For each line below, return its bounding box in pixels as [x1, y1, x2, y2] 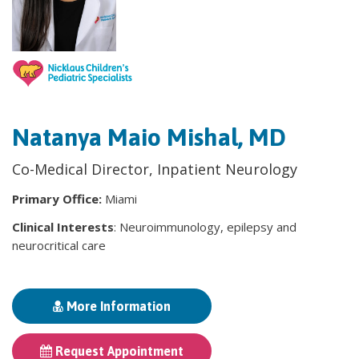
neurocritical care [12, 236, 106, 253]
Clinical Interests [12, 218, 114, 235]
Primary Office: [12, 190, 105, 207]
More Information [63, 298, 171, 313]
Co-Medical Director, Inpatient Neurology [12, 159, 301, 179]
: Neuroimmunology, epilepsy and [114, 218, 296, 235]
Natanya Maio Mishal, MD [12, 123, 286, 151]
